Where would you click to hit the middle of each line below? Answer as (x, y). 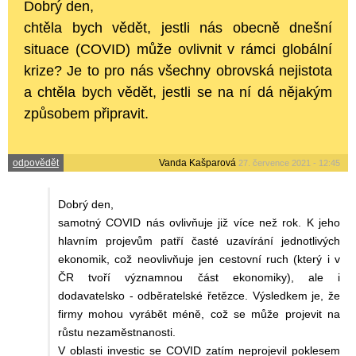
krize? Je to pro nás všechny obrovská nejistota (178, 70)
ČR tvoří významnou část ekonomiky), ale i (199, 277)
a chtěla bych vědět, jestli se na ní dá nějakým (178, 92)
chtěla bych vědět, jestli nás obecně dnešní (178, 27)
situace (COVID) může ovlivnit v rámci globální (178, 49)
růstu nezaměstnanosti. (117, 332)
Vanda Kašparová (197, 163)
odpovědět (35, 163)
